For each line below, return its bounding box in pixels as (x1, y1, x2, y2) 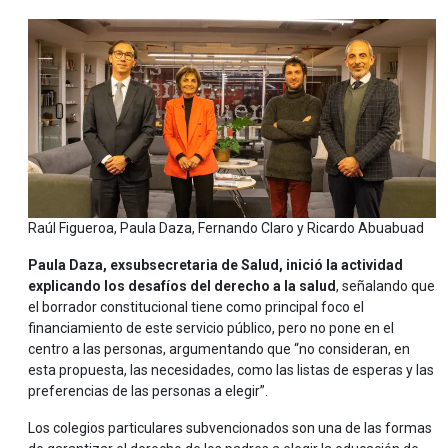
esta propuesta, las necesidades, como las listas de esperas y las (28, 362, 434, 379)
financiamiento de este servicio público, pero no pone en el (28, 320, 394, 337)
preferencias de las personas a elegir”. (28, 383, 268, 400)
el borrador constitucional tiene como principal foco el (28, 299, 364, 316)
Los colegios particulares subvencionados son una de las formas (28, 420, 432, 437)
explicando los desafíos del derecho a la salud (28, 278, 336, 295)
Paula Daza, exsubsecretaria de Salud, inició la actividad (28, 257, 403, 274)
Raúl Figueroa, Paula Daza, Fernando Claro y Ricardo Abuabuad (28, 220, 424, 237)
